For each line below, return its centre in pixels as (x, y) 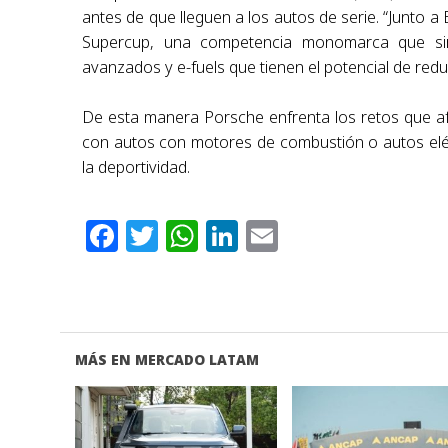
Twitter (214, 236)
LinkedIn (307, 236)
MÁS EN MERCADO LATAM (166, 360)
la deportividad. (136, 167)
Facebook (193, 236)
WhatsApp (278, 236)
